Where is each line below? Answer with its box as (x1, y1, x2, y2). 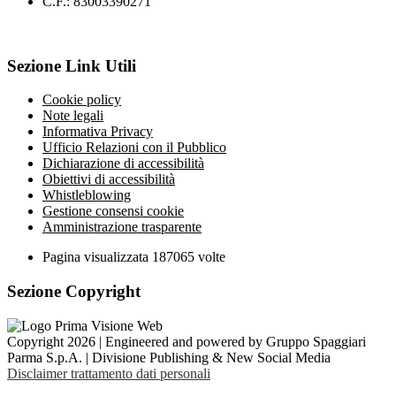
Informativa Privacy (42, 124, 153, 140)
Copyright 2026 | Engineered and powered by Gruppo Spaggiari (7, 333, 366, 349)
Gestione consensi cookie (42, 203, 184, 219)
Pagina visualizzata (42, 249, 152, 265)
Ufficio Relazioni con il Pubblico (42, 140, 226, 156)
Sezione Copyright (7, 281, 141, 301)
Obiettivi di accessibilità (42, 171, 175, 187)
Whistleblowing (42, 187, 131, 203)
